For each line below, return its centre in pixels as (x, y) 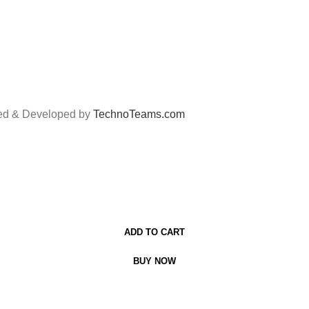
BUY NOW (154, 261)
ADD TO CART (154, 232)
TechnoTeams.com (139, 114)
